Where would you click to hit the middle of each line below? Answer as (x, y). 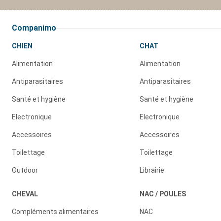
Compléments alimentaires (55, 212)
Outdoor (25, 170)
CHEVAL (25, 194)
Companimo (34, 28)
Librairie (152, 170)
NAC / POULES (163, 194)
